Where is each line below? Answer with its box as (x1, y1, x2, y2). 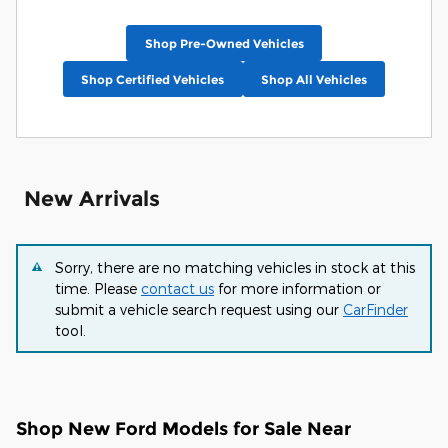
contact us (141, 279, 214, 297)
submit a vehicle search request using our (55, 300, 343, 318)
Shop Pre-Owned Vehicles (144, 35, 304, 51)
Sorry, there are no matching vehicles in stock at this (55, 258, 415, 276)
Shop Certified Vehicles (81, 71, 225, 87)
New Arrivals (24, 186, 160, 212)
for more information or (214, 279, 381, 297)
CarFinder (343, 300, 408, 318)
